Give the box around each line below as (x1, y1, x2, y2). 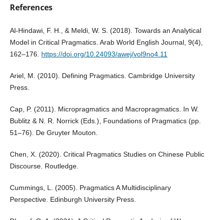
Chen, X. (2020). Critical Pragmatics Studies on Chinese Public (9, 150, 204, 159)
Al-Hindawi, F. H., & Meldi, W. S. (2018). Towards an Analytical (9, 27, 201, 35)
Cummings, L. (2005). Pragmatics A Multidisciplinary (9, 184, 171, 192)
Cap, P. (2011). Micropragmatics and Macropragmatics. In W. (9, 105, 199, 113)
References (9, 2, 53, 13)
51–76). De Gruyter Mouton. (9, 129, 98, 137)
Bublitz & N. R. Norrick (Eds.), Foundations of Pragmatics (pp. (9, 117, 201, 125)
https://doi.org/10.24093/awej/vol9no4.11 (41, 50, 167, 58)
